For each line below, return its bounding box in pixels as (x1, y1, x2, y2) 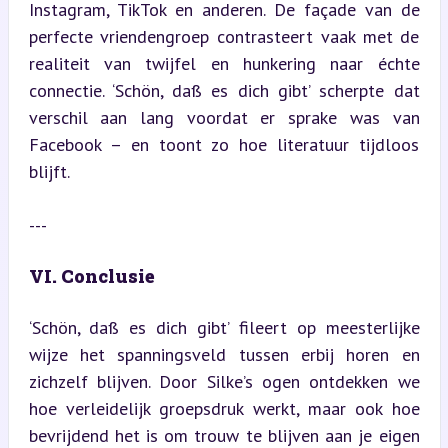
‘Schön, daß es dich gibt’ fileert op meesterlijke (28, 316, 420, 339)
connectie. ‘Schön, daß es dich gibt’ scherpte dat (28, 79, 420, 102)
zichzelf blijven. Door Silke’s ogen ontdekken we (28, 370, 420, 393)
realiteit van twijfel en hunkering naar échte (28, 52, 420, 75)
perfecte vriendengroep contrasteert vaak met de (28, 25, 420, 48)
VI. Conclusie (28, 264, 155, 288)
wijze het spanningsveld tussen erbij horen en (28, 343, 420, 366)
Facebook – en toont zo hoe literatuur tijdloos (28, 133, 420, 156)
